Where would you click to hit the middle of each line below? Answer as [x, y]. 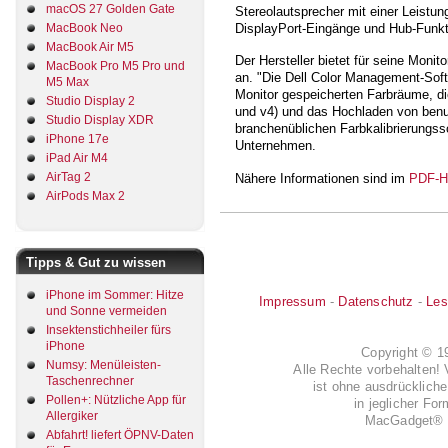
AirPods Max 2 [85, 195]
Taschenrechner [90, 381]
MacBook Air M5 [90, 46]
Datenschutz [376, 302]
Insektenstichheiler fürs [108, 330]
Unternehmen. [275, 146]
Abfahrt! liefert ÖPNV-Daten [120, 435]
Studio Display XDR [100, 119]
